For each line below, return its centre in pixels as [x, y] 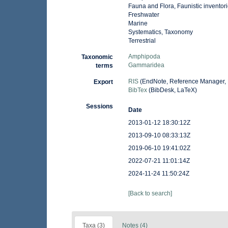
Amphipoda [144, 56]
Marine [138, 23]
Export [103, 82]
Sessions [99, 106]
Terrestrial [142, 41]
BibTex [137, 90]
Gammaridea [146, 65]
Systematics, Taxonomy [160, 32]
